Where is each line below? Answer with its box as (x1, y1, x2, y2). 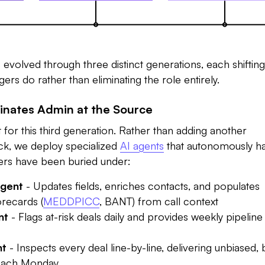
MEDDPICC (43, 194, 99, 208)
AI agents (120, 138, 164, 152)
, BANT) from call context (99, 194, 218, 208)
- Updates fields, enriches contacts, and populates (23, 179, 260, 192)
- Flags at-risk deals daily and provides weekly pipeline (8, 209, 263, 223)
